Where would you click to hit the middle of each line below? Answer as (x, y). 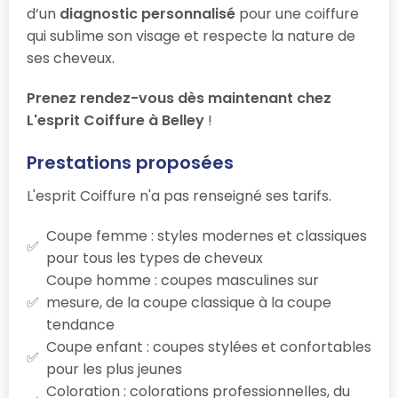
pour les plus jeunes (114, 369)
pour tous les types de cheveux (155, 258)
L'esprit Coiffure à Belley (115, 120)
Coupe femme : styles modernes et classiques (207, 235)
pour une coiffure (297, 13)
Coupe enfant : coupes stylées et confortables (209, 346)
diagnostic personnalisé (147, 13)
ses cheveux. (71, 58)
